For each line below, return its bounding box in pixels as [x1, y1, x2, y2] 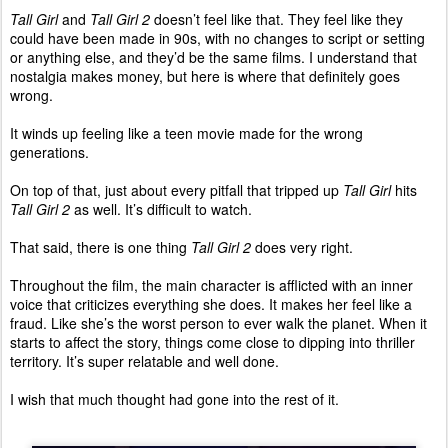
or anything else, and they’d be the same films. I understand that [10, 47, 417, 68]
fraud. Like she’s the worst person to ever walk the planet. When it [10, 313, 427, 334]
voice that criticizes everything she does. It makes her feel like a [10, 294, 412, 315]
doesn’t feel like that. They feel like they [150, 9, 403, 30]
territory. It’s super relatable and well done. [10, 351, 279, 372]
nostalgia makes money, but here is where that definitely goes [10, 66, 400, 87]
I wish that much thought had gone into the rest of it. [10, 389, 339, 410]
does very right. [251, 237, 353, 258]
